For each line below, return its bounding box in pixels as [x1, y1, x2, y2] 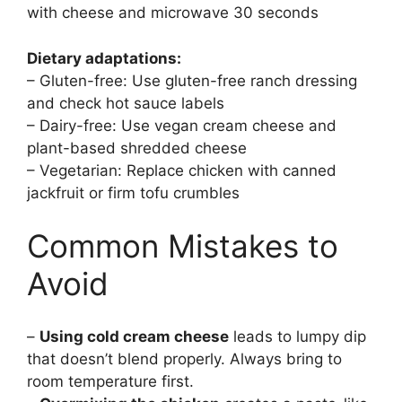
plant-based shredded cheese [27, 138, 247, 157]
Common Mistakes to [27, 227, 338, 266]
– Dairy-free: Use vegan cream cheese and [27, 116, 336, 135]
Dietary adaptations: [27, 48, 181, 67]
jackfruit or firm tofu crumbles [27, 183, 240, 202]
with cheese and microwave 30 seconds [27, 4, 319, 22]
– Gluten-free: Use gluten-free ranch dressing [27, 71, 357, 90]
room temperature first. [27, 371, 194, 390]
